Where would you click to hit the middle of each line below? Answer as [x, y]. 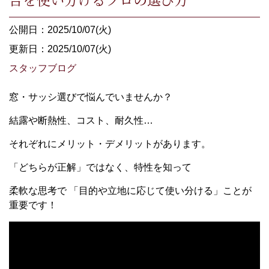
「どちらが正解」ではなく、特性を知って [100, 167]
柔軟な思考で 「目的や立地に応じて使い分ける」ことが [130, 191]
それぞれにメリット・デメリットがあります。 [110, 144]
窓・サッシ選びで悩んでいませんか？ [91, 97]
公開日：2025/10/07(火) [60, 30]
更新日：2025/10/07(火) [60, 49]
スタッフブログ [43, 68]
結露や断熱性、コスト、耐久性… [81, 120]
